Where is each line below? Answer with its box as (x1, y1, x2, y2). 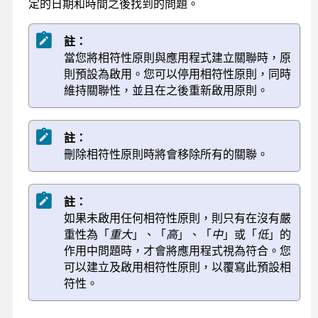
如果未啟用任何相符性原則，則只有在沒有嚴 (64, 209, 291, 226)
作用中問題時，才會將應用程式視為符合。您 (64, 242, 291, 258)
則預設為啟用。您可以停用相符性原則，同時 (64, 65, 291, 82)
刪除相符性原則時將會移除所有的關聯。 (64, 146, 268, 162)
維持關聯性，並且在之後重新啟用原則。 (64, 82, 268, 98)
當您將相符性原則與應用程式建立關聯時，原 (64, 49, 291, 65)
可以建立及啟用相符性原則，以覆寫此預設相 (64, 258, 291, 275)
